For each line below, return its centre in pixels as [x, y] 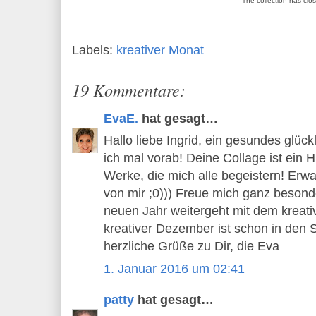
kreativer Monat [160, 50]
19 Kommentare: [129, 89]
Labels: [94, 50]
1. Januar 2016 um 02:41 [174, 268]
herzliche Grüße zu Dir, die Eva [192, 247]
